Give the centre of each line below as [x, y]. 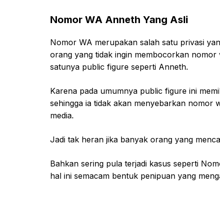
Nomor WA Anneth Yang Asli [119, 19]
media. [62, 115]
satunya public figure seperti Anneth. [119, 67]
